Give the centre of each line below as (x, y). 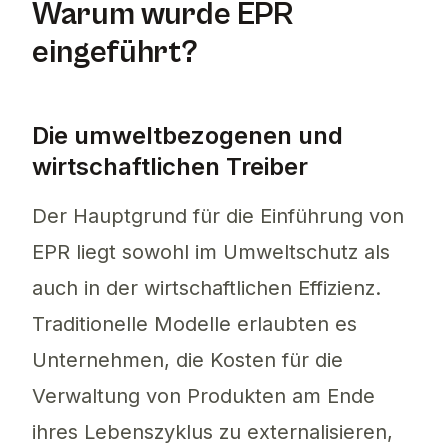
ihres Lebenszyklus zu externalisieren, (212, 432)
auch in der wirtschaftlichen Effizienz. (206, 288)
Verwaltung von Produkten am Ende (203, 396)
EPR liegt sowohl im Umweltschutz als (211, 252)
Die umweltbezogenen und (187, 136)
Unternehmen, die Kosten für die (187, 360)
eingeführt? (115, 53)
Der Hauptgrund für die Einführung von (218, 216)
